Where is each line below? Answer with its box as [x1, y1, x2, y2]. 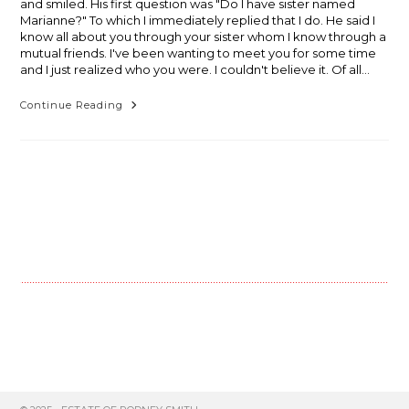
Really [122, 149, 167, 165]
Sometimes [122, 98, 206, 114]
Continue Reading [20, 99, 124, 111]
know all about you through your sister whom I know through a [20, 29, 387, 44]
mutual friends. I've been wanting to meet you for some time [20, 46, 377, 60]
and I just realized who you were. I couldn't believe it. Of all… [20, 62, 371, 77]
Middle [122, 123, 172, 140]
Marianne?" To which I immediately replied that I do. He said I [20, 13, 376, 27]
